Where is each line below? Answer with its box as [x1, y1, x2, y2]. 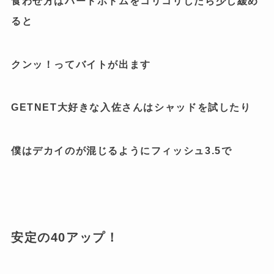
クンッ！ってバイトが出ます [10, 59, 151, 70]
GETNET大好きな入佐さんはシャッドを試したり [10, 102, 251, 113]
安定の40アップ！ [10, 231, 119, 245]
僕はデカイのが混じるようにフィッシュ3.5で [10, 145, 232, 156]
